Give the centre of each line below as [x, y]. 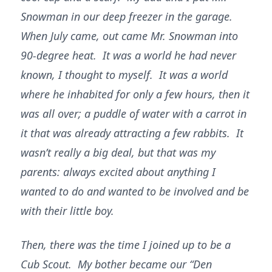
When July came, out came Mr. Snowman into [129, 36]
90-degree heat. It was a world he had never [128, 55]
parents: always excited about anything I [118, 172]
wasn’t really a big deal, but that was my [118, 152]
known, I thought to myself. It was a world [124, 75]
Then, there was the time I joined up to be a [126, 245]
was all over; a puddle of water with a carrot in [134, 114]
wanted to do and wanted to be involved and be [135, 191]
